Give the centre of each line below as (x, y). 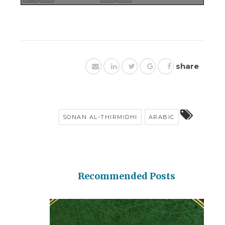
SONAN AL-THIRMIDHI (100, 117)
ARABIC (161, 117)
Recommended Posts (127, 176)
